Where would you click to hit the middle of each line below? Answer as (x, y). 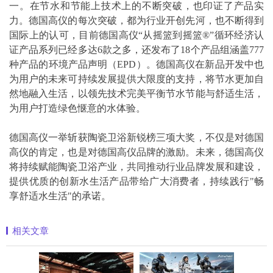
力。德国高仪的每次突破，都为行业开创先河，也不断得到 (136, 20)
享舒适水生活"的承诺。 (60, 196)
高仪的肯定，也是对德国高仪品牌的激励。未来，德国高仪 (136, 152)
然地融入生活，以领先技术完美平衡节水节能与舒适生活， (136, 93)
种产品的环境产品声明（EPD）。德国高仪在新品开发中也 (136, 64)
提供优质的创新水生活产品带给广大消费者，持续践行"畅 (136, 181)
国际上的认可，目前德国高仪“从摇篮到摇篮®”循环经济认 (136, 35)
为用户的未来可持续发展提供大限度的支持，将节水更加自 (136, 79)
